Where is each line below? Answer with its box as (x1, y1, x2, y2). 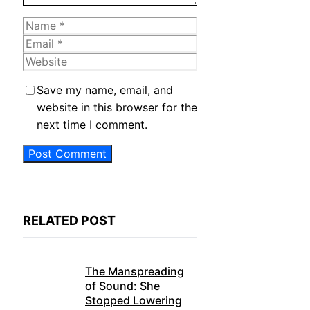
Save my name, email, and (37, 83, 173, 98)
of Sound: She (85, 279, 160, 293)
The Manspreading (85, 264, 184, 279)
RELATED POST (23, 213, 116, 228)
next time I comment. (37, 118, 147, 132)
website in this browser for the (37, 100, 197, 115)
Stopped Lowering (85, 293, 182, 308)
